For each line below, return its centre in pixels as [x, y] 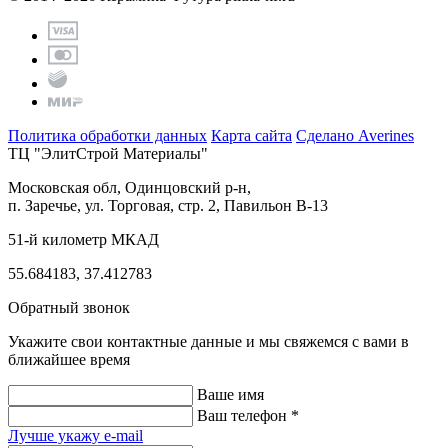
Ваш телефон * [248, 415]
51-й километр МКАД [83, 239]
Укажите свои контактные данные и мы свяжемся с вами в [208, 341]
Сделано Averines [355, 135]
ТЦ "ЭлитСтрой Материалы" [108, 153]
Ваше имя [230, 394]
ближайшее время [69, 359]
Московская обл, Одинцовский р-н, [129, 187]
